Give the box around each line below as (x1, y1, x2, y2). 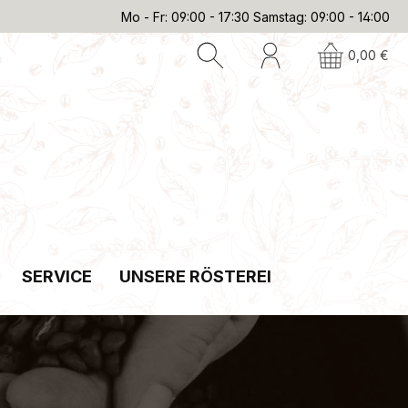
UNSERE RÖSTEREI (118, 267, 271, 286)
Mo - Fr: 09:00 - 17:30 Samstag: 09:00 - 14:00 (120, 8, 390, 25)
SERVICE (21, 267, 92, 286)
